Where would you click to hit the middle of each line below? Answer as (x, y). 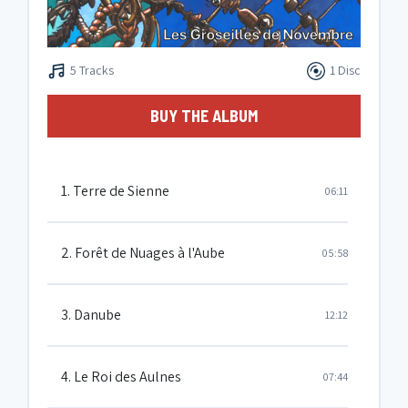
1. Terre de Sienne (115, 191)
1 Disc (345, 70)
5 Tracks (92, 70)
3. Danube (91, 315)
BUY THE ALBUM (204, 116)
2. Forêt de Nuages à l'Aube (143, 253)
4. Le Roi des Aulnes (121, 377)
